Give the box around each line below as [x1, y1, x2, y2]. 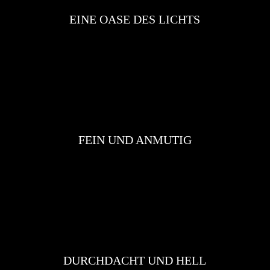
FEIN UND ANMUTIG [78, 133, 192, 147]
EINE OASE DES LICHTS [69, 13, 201, 27]
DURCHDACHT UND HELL [63, 254, 207, 268]
